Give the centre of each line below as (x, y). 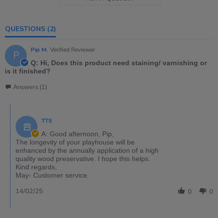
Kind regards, (36, 167)
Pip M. (39, 50)
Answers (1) (30, 87)
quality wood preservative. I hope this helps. (83, 159)
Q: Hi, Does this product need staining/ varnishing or (119, 63)
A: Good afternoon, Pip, (78, 134)
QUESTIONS (28, 29)
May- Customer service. (52, 175)
